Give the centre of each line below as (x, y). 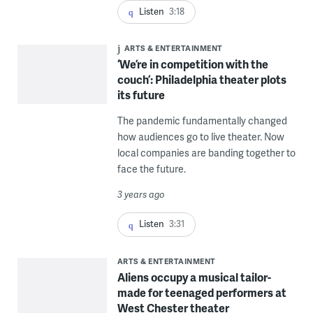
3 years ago (141, 195)
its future (141, 95)
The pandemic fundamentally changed (202, 121)
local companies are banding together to (206, 153)
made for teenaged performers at (202, 292)
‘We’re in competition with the (192, 64)
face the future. (151, 169)
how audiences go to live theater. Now (201, 137)
